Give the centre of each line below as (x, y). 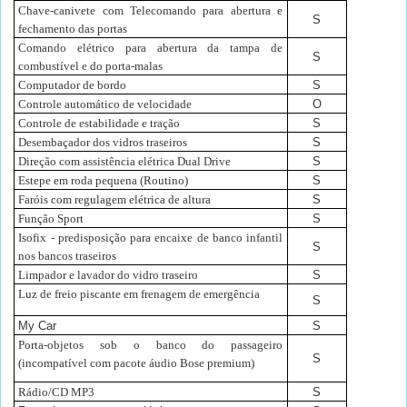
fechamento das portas (73, 29)
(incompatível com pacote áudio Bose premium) (137, 363)
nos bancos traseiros (68, 256)
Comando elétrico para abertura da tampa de (150, 48)
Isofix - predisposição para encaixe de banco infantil (150, 238)
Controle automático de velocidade (105, 104)
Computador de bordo (73, 85)
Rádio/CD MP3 (57, 392)
